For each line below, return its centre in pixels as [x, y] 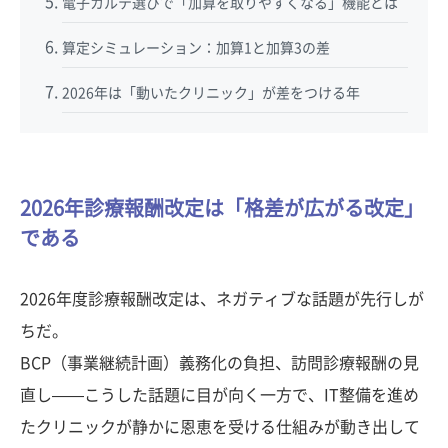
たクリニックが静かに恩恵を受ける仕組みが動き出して [220, 427]
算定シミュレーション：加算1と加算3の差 [196, 48]
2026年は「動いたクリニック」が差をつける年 [211, 93]
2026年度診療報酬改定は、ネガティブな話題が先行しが [222, 299]
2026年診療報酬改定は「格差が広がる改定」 [222, 208]
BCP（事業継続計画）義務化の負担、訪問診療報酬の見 [219, 363]
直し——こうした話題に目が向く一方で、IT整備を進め [219, 395]
